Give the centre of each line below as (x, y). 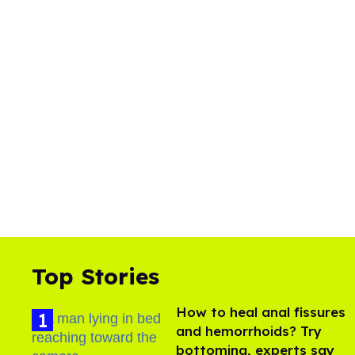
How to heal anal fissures (261, 312)
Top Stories (95, 277)
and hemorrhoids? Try (249, 331)
